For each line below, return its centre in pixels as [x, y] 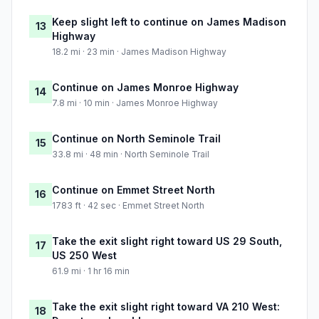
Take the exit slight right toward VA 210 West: [166, 307]
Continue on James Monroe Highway [145, 88]
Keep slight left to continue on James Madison [169, 22]
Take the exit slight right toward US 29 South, [167, 241]
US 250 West [84, 256]
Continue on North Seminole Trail [136, 139]
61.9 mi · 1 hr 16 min [91, 271]
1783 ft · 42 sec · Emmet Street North [128, 206]
